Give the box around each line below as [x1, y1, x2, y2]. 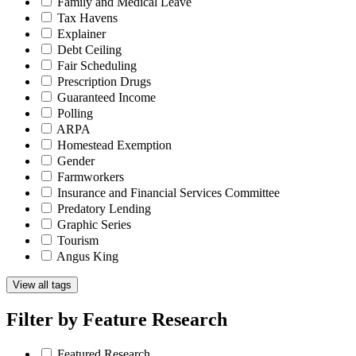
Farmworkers [57, 169, 124, 184]
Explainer [57, 26, 106, 41]
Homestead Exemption [57, 137, 172, 152]
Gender [57, 153, 95, 168]
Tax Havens [57, 10, 118, 25]
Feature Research [78, 308, 227, 330]
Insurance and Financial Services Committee [57, 185, 280, 199]
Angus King [56, 249, 118, 263]
